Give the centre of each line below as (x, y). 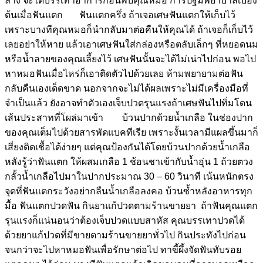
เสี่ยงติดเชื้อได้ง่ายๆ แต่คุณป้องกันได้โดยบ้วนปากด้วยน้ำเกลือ (127, 147)
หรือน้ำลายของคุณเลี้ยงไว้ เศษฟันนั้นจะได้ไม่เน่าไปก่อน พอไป (130, 59)
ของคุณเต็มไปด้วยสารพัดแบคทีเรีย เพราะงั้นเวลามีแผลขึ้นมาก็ (131, 132)
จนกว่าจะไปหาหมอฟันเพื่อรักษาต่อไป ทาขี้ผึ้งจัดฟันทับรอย (123, 249)
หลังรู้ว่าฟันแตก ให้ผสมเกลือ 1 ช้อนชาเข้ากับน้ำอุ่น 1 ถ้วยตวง (129, 161)
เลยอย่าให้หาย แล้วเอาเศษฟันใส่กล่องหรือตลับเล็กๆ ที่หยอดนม (131, 44)
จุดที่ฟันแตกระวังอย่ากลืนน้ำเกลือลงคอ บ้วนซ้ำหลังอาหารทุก (129, 191)
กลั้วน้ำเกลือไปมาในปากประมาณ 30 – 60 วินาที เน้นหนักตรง (129, 176)
